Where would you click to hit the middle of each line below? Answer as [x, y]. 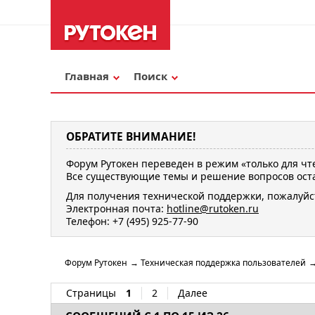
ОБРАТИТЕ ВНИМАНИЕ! [131, 137]
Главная [87, 76]
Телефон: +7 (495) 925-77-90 [132, 221]
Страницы [91, 293]
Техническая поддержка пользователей [223, 263]
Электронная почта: [116, 208]
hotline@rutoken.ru [213, 208]
